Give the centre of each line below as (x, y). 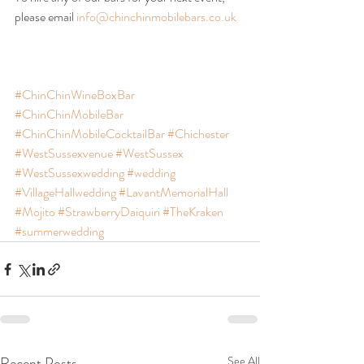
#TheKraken (193, 212)
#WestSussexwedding (69, 173)
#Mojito (35, 212)
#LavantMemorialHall (173, 192)
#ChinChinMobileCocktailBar (90, 134)
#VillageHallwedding (65, 192)
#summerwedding (59, 231)
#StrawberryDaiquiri (109, 212)
